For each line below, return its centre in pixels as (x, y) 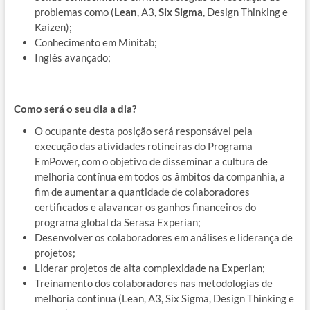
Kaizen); (53, 27)
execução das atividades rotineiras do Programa (143, 146)
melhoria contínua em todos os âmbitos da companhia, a (159, 176)
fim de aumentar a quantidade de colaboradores (142, 191)
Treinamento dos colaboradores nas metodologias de (153, 283)
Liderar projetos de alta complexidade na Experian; (149, 267)
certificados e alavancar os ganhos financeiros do (145, 207)
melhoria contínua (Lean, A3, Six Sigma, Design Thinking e (164, 298)
